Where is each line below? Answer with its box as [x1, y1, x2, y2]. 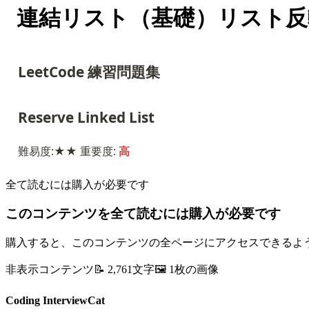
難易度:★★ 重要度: [18, 143, 119, 159]
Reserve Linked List [18, 107, 154, 127]
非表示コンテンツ [6, 263, 94, 275]
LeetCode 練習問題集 [18, 61, 160, 81]
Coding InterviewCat [6, 295, 105, 307]
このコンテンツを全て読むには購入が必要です [6, 206, 281, 221]
